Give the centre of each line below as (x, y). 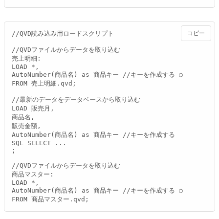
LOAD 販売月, (33, 108)
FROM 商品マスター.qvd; (50, 199)
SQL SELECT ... (39, 143)
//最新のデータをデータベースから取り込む (76, 99)
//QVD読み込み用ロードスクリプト (63, 33)
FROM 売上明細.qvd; (44, 83)
